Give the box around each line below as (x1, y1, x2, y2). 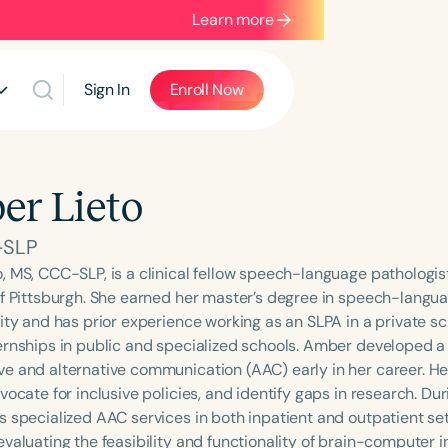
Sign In (83, 79, 130, 100)
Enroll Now (169, 79, 244, 100)
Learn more (192, 9, 274, 30)
